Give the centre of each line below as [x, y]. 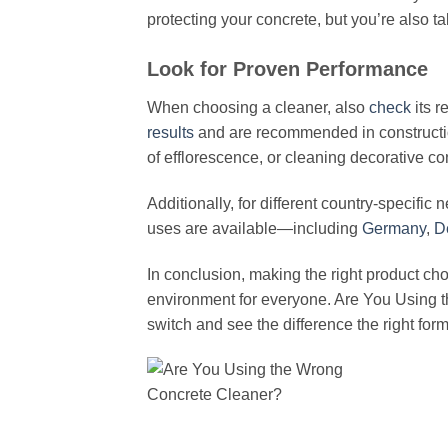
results [170, 133]
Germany [394, 228]
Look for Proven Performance [287, 69]
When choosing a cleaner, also [258, 108]
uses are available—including [254, 228]
